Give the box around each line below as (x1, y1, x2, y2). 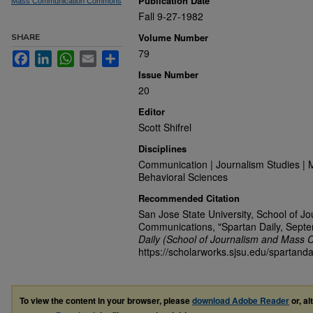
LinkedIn (52, 50, 89, 61)
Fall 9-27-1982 (138, 9, 203, 23)
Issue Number (138, 68, 198, 81)
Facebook (29, 50, 73, 61)
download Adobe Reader (192, 294, 289, 307)
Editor (138, 105, 165, 118)
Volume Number (138, 31, 208, 44)
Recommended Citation (138, 191, 240, 205)
